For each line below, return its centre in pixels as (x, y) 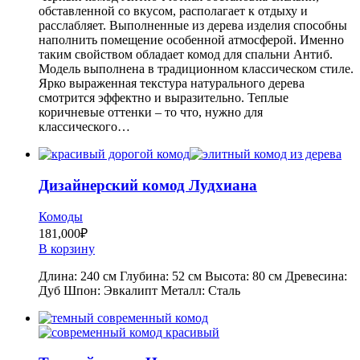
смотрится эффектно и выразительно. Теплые (164, 98)
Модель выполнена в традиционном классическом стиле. (196, 69)
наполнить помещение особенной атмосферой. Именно (191, 40)
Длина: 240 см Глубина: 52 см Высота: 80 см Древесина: (193, 276)
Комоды (61, 216)
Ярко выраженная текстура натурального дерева (172, 84)
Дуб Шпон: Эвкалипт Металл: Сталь (139, 290)
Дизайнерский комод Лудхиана (148, 185)
